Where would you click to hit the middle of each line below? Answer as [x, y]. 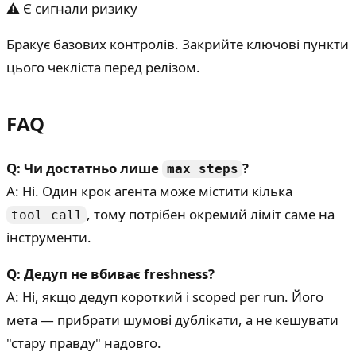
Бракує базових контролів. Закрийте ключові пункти [178, 44]
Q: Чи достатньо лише [84, 168]
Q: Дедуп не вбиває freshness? [110, 274]
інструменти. [49, 238]
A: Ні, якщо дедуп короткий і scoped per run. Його [165, 297]
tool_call [46, 215]
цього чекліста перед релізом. [103, 68]
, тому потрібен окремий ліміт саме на [211, 215]
